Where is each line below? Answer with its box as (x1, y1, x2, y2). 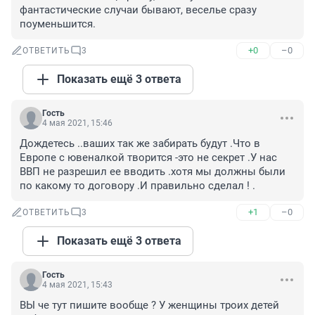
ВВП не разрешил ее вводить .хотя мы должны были (20, 165, 285, 179)
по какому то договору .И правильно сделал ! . (20, 179, 255, 193)
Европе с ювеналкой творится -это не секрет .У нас (20, 151, 277, 165)
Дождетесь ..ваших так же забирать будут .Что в (20, 137, 260, 150)
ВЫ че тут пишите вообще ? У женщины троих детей (20, 299, 279, 312)
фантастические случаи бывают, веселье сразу (20, 4, 257, 17)
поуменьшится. (20, 18, 96, 31)
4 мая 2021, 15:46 (42, 118, 112, 129)
